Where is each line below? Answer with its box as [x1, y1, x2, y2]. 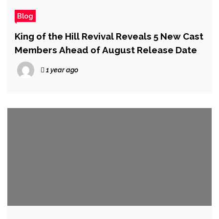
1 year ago [44, 66, 78, 74]
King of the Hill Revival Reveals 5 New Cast [15, 31, 203, 42]
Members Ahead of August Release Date [15, 44, 197, 55]
